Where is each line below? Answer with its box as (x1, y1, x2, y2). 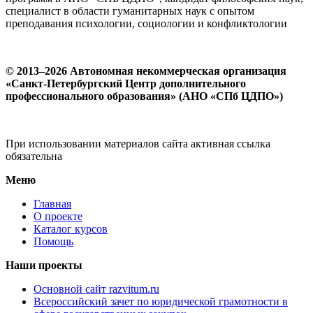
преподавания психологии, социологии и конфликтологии (6, 17, 287, 30)
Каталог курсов (34, 223, 108, 235)
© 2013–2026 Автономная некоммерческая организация (6, 65, 286, 78)
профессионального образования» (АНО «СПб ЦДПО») (6, 90, 283, 103)
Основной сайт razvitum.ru (34, 283, 159, 296)
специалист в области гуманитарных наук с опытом (6, 5, 254, 17)
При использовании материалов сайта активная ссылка (6, 138, 270, 150)
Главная (34, 198, 71, 210)
